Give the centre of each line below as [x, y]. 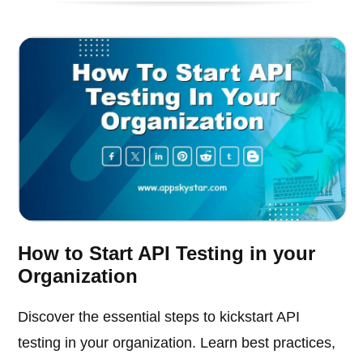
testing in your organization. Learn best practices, [177, 343]
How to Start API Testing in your [167, 254]
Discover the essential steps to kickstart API [159, 317]
